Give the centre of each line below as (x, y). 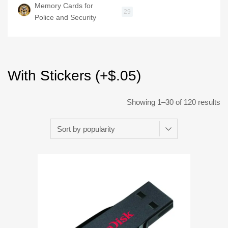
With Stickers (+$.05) (74, 76)
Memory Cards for (64, 6)
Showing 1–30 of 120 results (174, 102)
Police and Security (65, 18)
